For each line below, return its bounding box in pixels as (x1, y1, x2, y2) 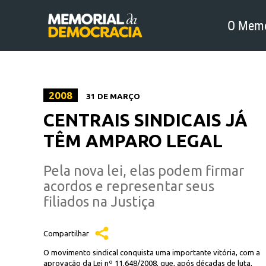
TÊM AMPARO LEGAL (43, 131, 223, 151)
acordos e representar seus (43, 178, 214, 194)
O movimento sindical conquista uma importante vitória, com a (43, 248, 260, 256)
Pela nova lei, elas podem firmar (43, 163, 244, 178)
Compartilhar (43, 229, 89, 237)
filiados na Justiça (43, 194, 155, 209)
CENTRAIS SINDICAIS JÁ (43, 110, 248, 130)
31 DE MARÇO (84, 92, 140, 101)
